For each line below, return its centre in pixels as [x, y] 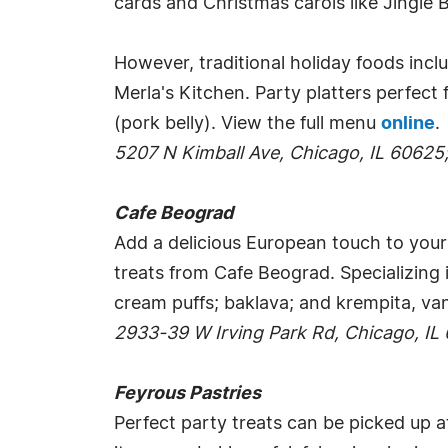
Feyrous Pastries [187, 394]
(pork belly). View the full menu [247, 124]
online [408, 124]
